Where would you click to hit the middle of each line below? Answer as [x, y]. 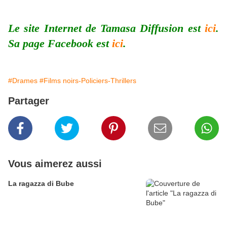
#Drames [23, 81]
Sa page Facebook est [60, 44]
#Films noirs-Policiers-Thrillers [88, 81]
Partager [29, 101]
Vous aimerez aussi [55, 164]
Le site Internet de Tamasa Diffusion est [106, 28]
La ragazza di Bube [41, 184]
